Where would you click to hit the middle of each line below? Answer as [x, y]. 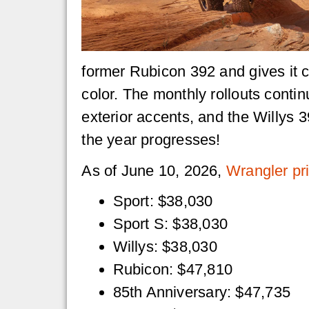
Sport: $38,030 [163, 201]
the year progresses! [151, 140]
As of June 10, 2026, [154, 170]
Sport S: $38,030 [170, 223]
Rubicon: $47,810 [173, 269]
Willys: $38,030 [165, 246]
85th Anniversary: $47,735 [201, 292]
